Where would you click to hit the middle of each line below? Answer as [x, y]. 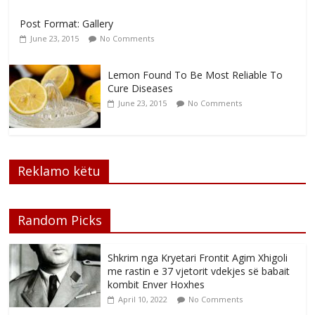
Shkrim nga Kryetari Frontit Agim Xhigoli [198, 258]
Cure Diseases [141, 89]
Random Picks [60, 220]
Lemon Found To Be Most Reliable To [195, 75]
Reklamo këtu [59, 171]
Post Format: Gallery [67, 24]
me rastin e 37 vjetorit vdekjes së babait [199, 271]
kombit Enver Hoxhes [156, 285]
